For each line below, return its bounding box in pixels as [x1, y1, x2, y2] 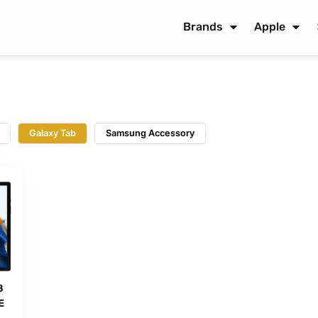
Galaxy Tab [29, 127, 77, 138]
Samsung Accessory [106, 127, 195, 138]
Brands [182, 20, 223, 34]
